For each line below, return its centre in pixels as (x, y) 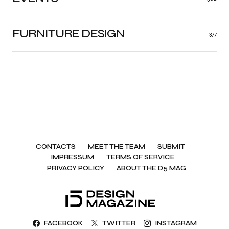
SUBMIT (171, 147)
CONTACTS (56, 147)
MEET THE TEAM (117, 147)
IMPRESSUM (72, 157)
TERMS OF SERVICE (140, 157)
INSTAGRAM (176, 223)
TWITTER (119, 223)
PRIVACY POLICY (76, 168)
